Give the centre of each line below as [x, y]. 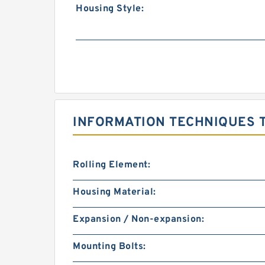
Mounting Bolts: [109, 247]
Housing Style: [110, 9]
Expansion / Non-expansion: [138, 219]
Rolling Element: [112, 165]
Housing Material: [114, 192]
